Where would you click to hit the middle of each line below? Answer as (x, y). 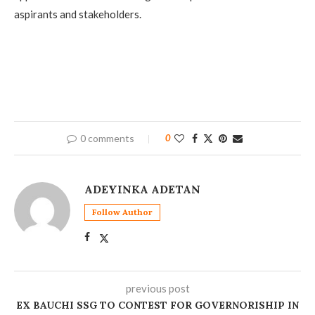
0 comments (107, 139)
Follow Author (122, 212)
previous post (157, 289)
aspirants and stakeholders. (78, 14)
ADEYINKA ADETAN (142, 189)
